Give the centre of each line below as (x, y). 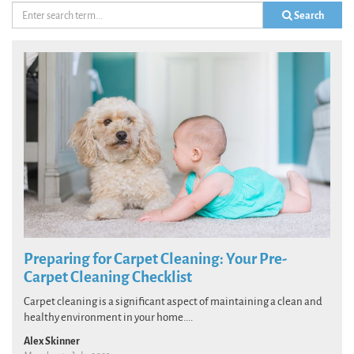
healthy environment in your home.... (108, 317)
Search (308, 15)
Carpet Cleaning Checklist (108, 277)
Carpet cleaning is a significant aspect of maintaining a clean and (173, 301)
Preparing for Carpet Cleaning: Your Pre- (155, 259)
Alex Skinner (52, 341)
